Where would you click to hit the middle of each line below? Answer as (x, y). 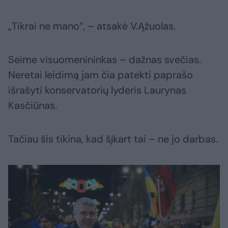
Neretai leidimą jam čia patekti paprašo (101, 75)
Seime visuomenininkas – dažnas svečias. (105, 60)
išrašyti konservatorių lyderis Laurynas (97, 90)
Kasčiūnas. (33, 106)
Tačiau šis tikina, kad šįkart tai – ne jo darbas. (113, 139)
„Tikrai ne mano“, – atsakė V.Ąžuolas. (92, 26)
